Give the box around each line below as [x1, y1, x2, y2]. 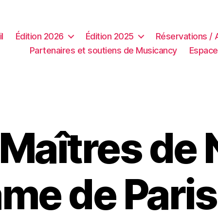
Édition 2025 [85, 31, 134, 41]
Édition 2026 [15, 31, 64, 41]
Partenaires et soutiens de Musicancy [29, 45, 177, 55]
